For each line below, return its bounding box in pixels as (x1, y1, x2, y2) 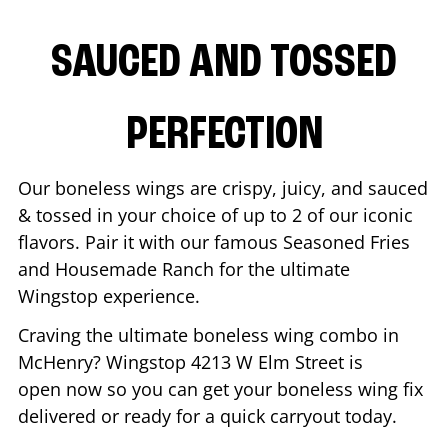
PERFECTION (125, 111, 323, 160)
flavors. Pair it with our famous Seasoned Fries (18, 229, 410, 254)
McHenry (18, 349, 93, 374)
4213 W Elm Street (191, 349, 344, 374)
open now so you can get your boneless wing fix (18, 376, 423, 401)
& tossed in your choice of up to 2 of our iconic (18, 202, 413, 227)
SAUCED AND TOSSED (51, 39, 397, 88)
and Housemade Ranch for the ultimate (18, 256, 350, 281)
